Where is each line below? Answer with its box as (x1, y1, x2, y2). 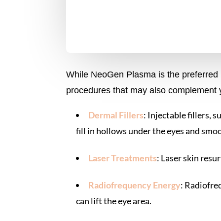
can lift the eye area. (76, 195, 152, 206)
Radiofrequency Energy (88, 179, 181, 190)
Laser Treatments (88, 152, 157, 163)
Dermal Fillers (88, 109, 144, 120)
